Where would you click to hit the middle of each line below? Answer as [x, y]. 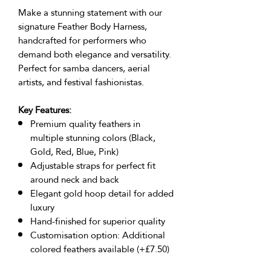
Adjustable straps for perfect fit [93, 165]
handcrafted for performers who [82, 40]
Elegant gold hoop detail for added [102, 193]
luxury [42, 207]
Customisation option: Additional [98, 235]
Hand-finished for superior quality [98, 221]
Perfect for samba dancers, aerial [84, 68]
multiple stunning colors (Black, [93, 137]
